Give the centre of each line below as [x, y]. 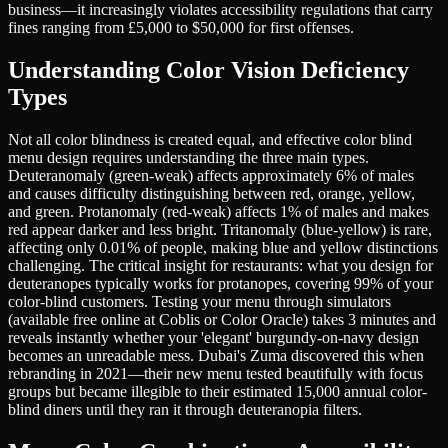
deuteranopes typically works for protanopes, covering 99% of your [220, 284]
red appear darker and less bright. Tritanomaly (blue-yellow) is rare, [220, 230]
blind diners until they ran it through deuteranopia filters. [185, 410]
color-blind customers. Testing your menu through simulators [199, 302]
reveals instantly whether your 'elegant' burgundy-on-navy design [213, 338]
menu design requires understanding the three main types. [188, 158]
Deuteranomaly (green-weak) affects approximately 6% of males [211, 176]
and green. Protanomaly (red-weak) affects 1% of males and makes [218, 212]
